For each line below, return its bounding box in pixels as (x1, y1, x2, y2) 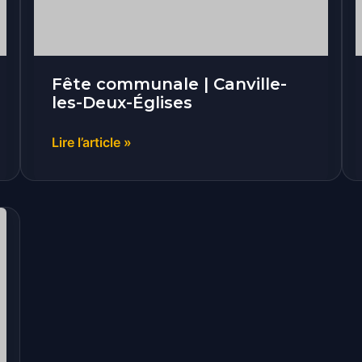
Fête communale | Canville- (52, 74, 288, 94)
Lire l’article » (52, 133, 133, 150)
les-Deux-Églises (52, 92, 193, 112)
